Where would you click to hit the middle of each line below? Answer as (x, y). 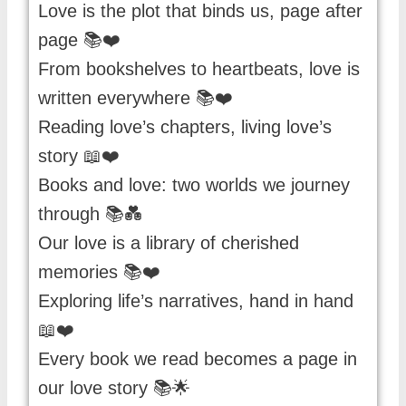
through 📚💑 (90, 214)
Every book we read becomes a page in (198, 359)
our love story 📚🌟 (114, 388)
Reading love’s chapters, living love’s (185, 127)
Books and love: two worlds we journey (194, 185)
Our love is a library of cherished (169, 243)
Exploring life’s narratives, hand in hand (196, 301)
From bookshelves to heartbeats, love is (199, 69)
